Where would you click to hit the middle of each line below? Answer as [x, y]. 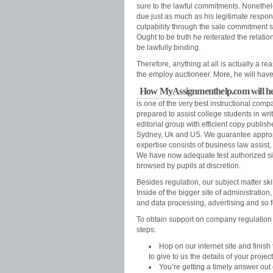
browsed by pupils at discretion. [189, 166]
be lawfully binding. [168, 48]
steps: [146, 230]
